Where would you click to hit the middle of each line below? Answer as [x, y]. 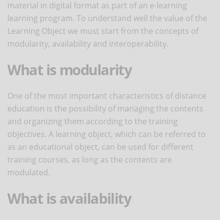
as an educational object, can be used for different [100, 147]
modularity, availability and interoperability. [88, 43]
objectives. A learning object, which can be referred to [107, 134]
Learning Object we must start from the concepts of [103, 31]
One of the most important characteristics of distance [107, 96]
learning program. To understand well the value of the [107, 18]
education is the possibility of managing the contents [105, 108]
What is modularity [70, 69]
